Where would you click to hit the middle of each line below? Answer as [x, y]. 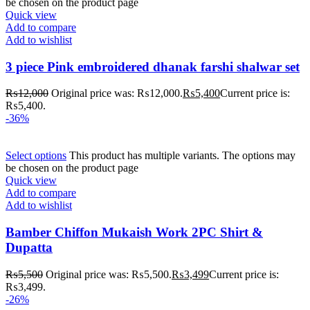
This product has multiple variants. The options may [182, 156]
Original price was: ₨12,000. [117, 93]
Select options [36, 156]
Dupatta [29, 248]
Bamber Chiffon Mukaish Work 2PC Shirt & [134, 232]
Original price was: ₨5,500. [109, 274]
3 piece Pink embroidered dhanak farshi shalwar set [153, 66]
